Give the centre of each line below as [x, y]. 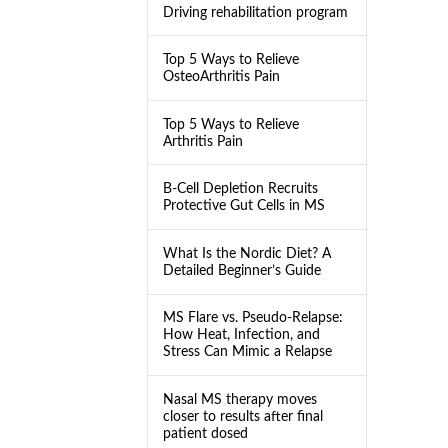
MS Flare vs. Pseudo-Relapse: [252, 318]
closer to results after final [242, 416]
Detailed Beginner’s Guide [241, 270]
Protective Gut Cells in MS [243, 206]
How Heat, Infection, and [241, 335]
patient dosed [205, 433]
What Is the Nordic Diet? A [246, 253]
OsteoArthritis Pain [221, 77]
